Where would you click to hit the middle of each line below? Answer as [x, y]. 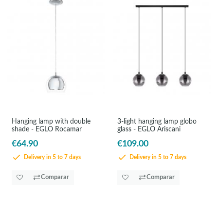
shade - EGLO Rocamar [46, 130]
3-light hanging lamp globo [157, 122]
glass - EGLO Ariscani [149, 130]
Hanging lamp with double [51, 122]
